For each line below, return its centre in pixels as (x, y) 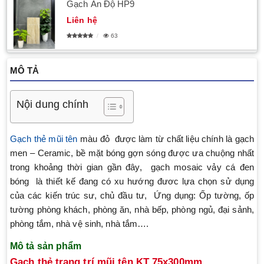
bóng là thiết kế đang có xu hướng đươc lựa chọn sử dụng (132, 181)
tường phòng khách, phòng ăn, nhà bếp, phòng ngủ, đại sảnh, (132, 209)
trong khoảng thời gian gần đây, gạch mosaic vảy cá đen (132, 167)
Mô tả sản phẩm (46, 246)
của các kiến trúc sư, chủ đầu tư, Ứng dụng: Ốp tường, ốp (132, 195)
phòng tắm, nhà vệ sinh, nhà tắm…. (80, 224)
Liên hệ (82, 20)
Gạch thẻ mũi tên (44, 139)
